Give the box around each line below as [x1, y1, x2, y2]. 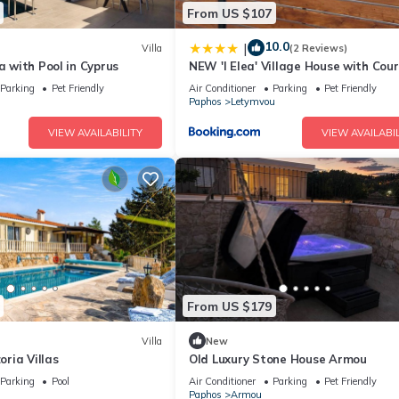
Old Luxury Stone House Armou [189, 352, 367, 367]
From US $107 [187, 4, 272, 21]
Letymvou [231, 95, 275, 109]
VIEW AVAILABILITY [48, 126, 142, 140]
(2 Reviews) [289, 41, 347, 54]
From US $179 [187, 297, 272, 314]
